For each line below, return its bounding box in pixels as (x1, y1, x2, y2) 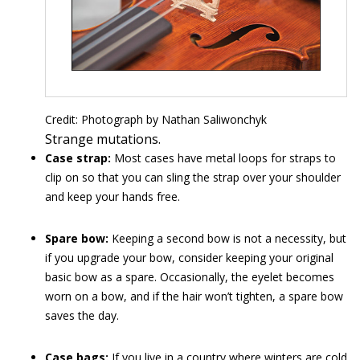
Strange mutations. (45, 129, 161, 148)
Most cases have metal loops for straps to (111, 149, 336, 166)
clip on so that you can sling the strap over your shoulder (45, 169, 341, 185)
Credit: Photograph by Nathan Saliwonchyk (45, 111, 267, 127)
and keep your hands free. (45, 188, 180, 204)
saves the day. (45, 307, 119, 323)
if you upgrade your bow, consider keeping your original (45, 249, 333, 265)
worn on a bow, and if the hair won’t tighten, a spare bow (45, 288, 343, 304)
